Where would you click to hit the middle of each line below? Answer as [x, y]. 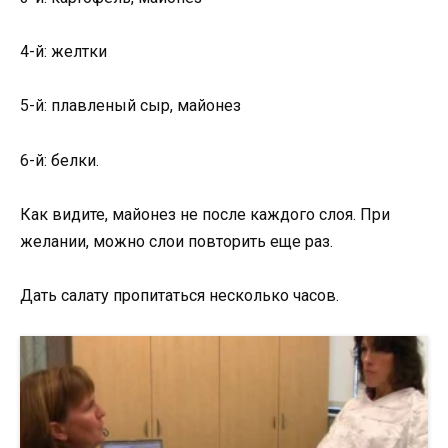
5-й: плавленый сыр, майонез [130, 106]
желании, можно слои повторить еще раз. [176, 241]
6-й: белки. [59, 160]
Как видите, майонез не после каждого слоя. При [205, 214]
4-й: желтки [63, 52]
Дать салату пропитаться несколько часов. [179, 295]
